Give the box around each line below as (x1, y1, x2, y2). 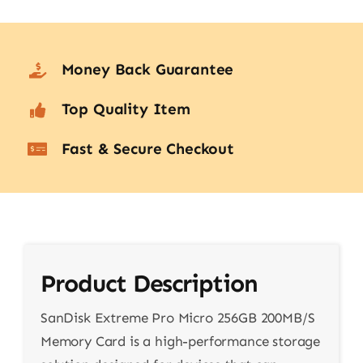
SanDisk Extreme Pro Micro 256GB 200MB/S (40, 310, 315, 327)
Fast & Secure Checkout (61, 139, 234, 158)
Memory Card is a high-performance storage (40, 333, 321, 350)
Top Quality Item (61, 100, 190, 119)
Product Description (40, 269, 258, 299)
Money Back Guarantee (61, 60, 234, 79)
